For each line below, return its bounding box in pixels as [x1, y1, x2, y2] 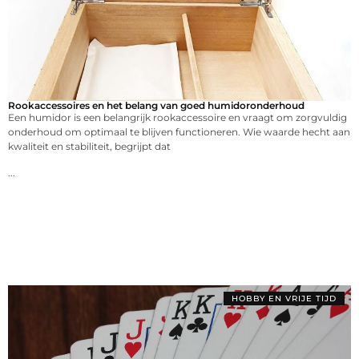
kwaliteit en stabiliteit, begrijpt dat [8, 140, 171, 153]
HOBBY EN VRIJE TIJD [232, 293, 337, 305]
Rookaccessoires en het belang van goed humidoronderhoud [8, 99, 305, 112]
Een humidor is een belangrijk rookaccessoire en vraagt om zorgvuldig [8, 111, 347, 124]
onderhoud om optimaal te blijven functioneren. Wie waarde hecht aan [8, 126, 350, 139]
